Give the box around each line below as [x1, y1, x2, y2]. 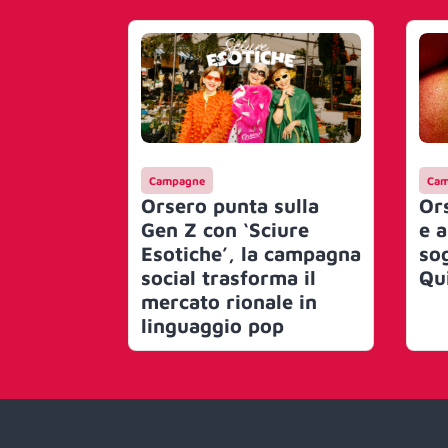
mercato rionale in [141, 290, 317, 314]
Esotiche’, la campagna [141, 242, 361, 266]
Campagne [149, 174, 205, 188]
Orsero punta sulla [141, 194, 319, 218]
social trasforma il [141, 266, 316, 290]
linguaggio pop [141, 314, 284, 338]
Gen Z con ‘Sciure [141, 218, 309, 242]
